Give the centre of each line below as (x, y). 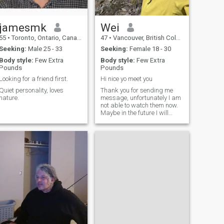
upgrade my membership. (137, 120)
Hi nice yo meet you (126, 79)
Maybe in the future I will (134, 112)
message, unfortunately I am (140, 97)
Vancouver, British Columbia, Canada (143, 37)
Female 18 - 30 (149, 49)
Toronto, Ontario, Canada (43, 37)
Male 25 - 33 (44, 49)
